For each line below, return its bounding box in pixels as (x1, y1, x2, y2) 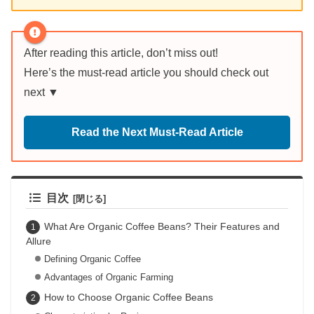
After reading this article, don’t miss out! (24, 47, 218, 60)
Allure (26, 235, 51, 247)
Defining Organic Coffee (43, 254, 141, 265)
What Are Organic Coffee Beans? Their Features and (43, 220, 280, 232)
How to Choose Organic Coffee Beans (43, 291, 213, 303)
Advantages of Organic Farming (43, 272, 173, 283)
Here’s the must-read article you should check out (24, 67, 268, 79)
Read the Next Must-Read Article (71, 126, 243, 139)
